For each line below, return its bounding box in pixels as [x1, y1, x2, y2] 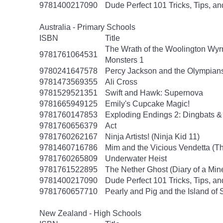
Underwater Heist [105, 154, 167, 163]
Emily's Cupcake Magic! [105, 100, 190, 108]
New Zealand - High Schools [39, 209, 141, 218]
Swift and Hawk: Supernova [105, 89, 203, 97]
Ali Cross [105, 78, 137, 86]
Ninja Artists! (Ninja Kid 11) [105, 132, 200, 141]
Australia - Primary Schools [39, 23, 135, 31]
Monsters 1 [105, 56, 144, 64]
